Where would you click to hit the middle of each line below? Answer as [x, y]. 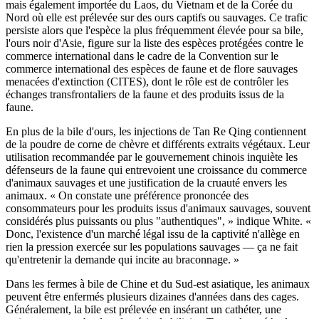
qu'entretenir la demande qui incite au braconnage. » [122, 260]
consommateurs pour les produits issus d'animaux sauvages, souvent [158, 209]
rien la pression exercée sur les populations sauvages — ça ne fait [152, 247]
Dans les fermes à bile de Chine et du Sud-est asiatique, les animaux [158, 284]
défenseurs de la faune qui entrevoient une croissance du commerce [156, 170]
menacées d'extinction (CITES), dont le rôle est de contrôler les [147, 82]
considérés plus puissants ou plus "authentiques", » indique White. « [158, 221]
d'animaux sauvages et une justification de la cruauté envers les [146, 183]
